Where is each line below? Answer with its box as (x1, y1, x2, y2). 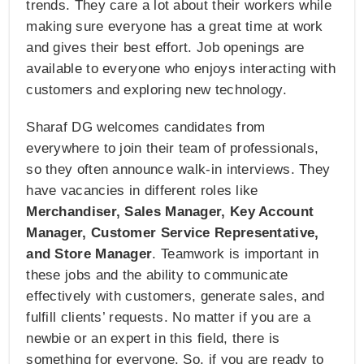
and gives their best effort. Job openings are (26, 40, 305, 56)
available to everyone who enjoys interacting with (26, 61, 336, 77)
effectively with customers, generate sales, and (26, 288, 325, 305)
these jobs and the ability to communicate (26, 267, 288, 284)
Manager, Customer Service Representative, (26, 225, 319, 241)
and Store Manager (26, 246, 153, 262)
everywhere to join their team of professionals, (26, 141, 319, 157)
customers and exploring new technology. (26, 82, 287, 98)
